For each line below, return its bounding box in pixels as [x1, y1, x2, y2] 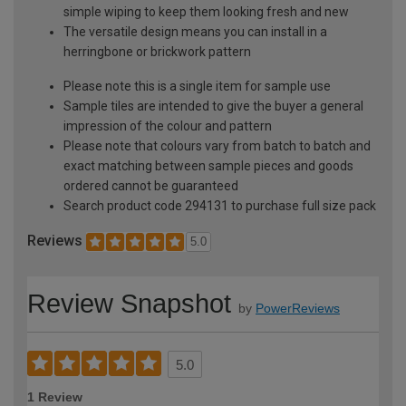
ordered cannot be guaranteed [63, 179, 238, 194]
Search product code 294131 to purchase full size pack [63, 198, 376, 214]
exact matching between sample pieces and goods [63, 159, 353, 174]
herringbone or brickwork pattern [63, 44, 251, 60]
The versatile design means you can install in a [63, 24, 327, 40]
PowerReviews [256, 300, 340, 315]
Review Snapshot [27, 288, 231, 318]
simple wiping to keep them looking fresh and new [63, 5, 349, 20]
